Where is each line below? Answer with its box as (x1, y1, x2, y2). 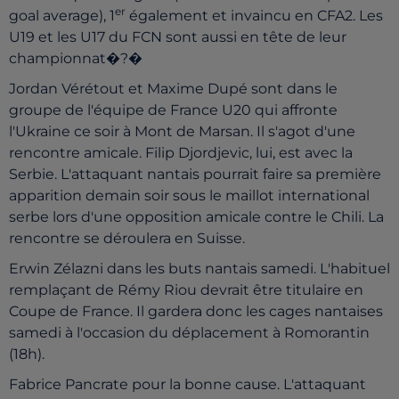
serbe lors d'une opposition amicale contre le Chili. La (9, 208, 384, 225)
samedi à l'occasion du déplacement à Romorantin (9, 324, 370, 341)
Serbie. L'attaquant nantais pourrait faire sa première (9, 166, 381, 183)
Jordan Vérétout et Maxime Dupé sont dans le (9, 80, 338, 97)
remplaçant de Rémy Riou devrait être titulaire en (9, 281, 363, 298)
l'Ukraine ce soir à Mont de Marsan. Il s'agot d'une (9, 123, 355, 140)
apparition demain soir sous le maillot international (9, 187, 370, 204)
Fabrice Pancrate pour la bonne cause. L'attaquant (9, 376, 366, 393)
